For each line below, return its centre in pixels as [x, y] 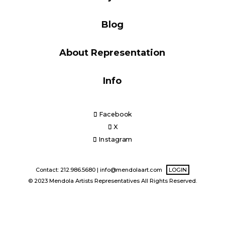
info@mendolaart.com [131, 170]
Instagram [115, 140]
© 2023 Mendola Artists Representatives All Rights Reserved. [112, 181]
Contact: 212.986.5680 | [68, 170]
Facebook [115, 115]
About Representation [113, 53]
